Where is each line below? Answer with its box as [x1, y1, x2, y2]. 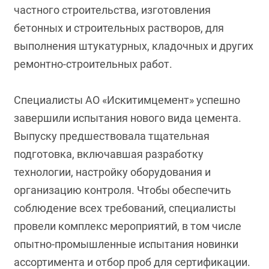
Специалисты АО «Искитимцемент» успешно [14, 94, 241, 106]
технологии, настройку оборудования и [14, 166, 211, 178]
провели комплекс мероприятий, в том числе [14, 220, 242, 232]
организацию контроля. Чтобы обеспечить [14, 184, 232, 196]
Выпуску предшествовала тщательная [14, 130, 210, 142]
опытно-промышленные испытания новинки [14, 238, 239, 250]
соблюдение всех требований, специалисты [14, 202, 237, 214]
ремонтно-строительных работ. [14, 58, 173, 70]
